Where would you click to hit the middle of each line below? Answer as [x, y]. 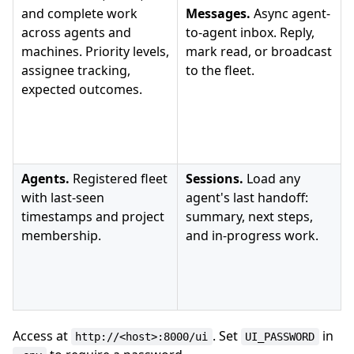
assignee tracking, [76, 70]
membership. [61, 235]
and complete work [79, 13]
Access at [42, 335]
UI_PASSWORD [280, 336]
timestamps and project [93, 216]
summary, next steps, [249, 216]
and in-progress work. [252, 235]
